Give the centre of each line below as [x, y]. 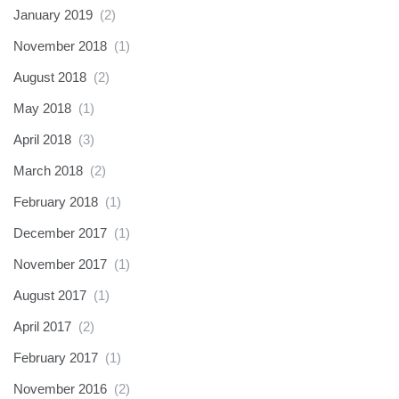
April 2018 [42, 139]
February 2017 [56, 358]
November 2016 [60, 389]
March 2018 [48, 171]
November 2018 [60, 46]
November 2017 [60, 264]
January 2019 [53, 15]
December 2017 [60, 233]
